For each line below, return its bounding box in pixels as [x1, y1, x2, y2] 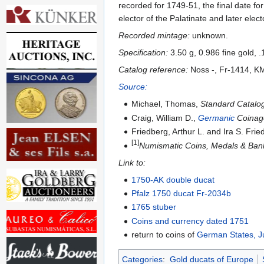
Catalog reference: [118, 65, 188, 75]
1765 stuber [131, 202, 177, 212]
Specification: [118, 48, 168, 58]
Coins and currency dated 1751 [131, 216, 249, 226]
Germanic [198, 113, 235, 123]
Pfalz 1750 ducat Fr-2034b [131, 189, 232, 199]
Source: [118, 82, 147, 92]
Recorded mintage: [118, 31, 190, 41]
